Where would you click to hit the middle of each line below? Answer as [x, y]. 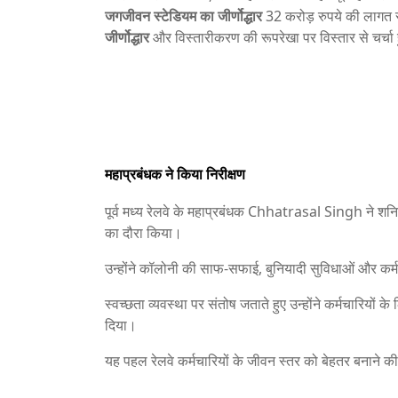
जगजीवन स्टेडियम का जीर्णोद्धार [183, 16]
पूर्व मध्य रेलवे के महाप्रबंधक [176, 211]
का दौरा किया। [143, 233]
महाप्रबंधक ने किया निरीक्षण [175, 174]
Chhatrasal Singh [305, 211]
